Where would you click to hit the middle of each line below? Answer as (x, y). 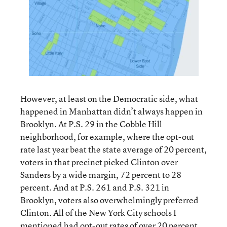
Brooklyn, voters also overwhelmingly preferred (109, 200)
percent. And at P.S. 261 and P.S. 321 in (95, 187)
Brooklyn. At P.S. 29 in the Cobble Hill (91, 124)
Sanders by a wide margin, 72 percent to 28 (101, 175)
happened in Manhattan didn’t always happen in (111, 111)
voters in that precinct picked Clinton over (99, 162)
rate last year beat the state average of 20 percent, (113, 149)
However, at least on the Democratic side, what (109, 99)
